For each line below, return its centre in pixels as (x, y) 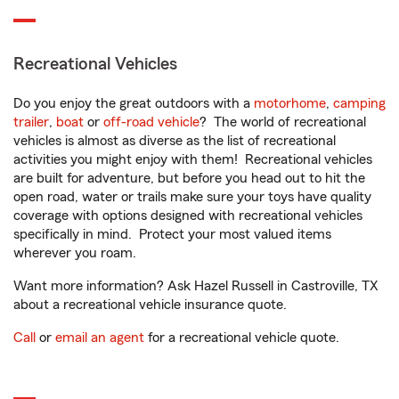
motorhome (290, 103)
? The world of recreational (283, 122)
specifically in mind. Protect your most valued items (172, 234)
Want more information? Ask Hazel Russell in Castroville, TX (196, 286)
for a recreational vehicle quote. (242, 338)
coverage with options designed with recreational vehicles (188, 216)
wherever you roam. (75, 253)
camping (359, 103)
